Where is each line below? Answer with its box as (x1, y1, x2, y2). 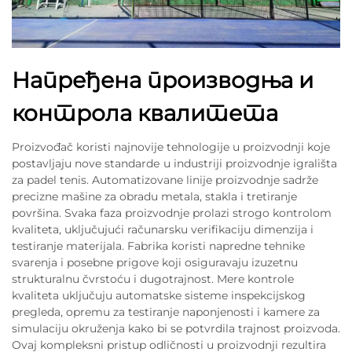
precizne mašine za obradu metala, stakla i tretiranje (12, 189, 297, 203)
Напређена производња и (12, 66, 313, 93)
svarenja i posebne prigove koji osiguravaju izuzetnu (12, 255, 298, 269)
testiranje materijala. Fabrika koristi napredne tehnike (12, 238, 305, 253)
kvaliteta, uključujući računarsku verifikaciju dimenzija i (12, 222, 313, 236)
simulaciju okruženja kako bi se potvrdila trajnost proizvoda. (12, 321, 340, 335)
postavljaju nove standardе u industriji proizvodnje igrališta (12, 156, 337, 170)
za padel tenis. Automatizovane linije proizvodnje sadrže (12, 172, 318, 187)
